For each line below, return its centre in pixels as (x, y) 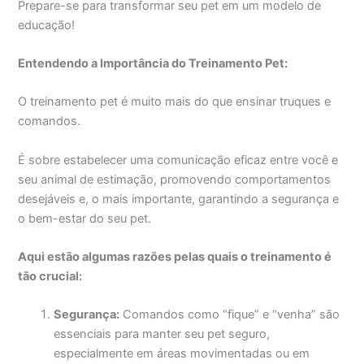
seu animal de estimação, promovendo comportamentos (175, 179)
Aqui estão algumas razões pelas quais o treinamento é (175, 257)
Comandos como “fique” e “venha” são (230, 315)
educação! (47, 25)
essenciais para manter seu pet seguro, (162, 334)
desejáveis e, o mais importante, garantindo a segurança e (179, 199)
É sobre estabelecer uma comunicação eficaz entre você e (178, 160)
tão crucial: (50, 277)
